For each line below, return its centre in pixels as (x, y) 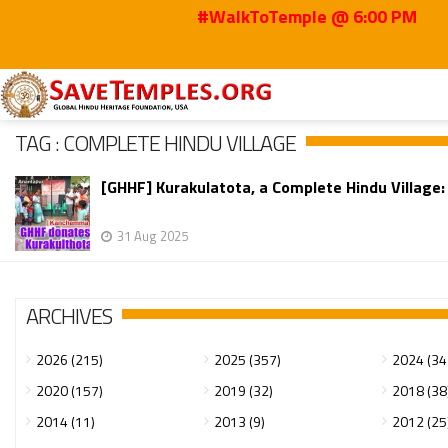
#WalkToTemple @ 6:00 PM (268, 16)
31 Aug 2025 (152, 236)
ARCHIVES (69, 316)
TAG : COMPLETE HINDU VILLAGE (155, 143)
